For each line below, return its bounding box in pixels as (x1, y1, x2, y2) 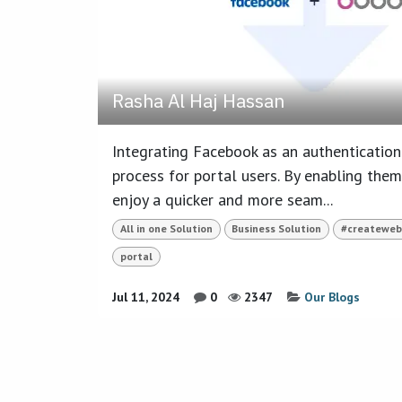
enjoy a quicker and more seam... (112, 189, 333, 211)
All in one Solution (119, 222, 213, 236)
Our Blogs (304, 288, 360, 305)
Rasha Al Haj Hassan (112, 88, 284, 114)
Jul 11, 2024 (112, 288, 179, 305)
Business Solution (232, 222, 322, 236)
